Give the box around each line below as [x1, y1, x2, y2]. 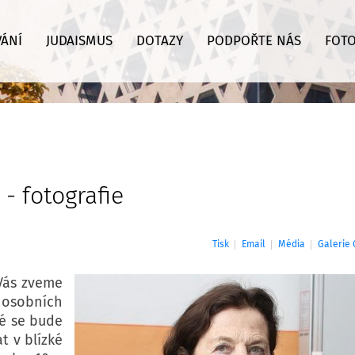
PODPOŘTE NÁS [206, 34, 301, 48]
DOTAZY [136, 34, 183, 48]
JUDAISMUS [45, 34, 113, 48]
